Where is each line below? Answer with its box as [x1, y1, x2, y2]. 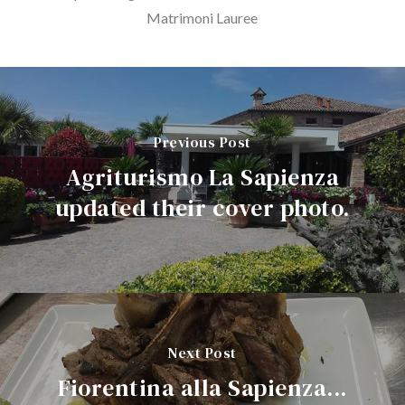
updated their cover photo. [54, 191, 350, 224]
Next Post [168, 342, 237, 363]
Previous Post [154, 131, 251, 152]
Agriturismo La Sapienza [65, 160, 340, 193]
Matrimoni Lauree [146, 9, 259, 26]
